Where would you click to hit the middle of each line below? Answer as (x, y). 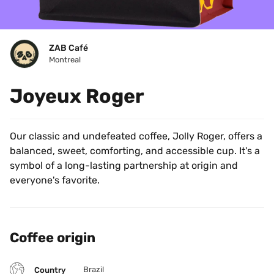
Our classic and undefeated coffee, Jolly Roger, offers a (136, 136)
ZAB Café (68, 48)
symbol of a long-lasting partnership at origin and (124, 165)
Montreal (65, 60)
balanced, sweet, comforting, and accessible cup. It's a (135, 151)
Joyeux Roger (77, 96)
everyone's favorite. (55, 180)
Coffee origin (53, 238)
